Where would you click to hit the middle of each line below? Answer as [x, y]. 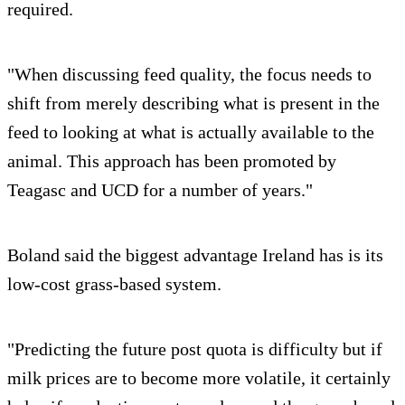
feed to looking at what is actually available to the [191, 132]
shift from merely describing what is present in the [193, 104]
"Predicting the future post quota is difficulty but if [195, 349]
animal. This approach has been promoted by [172, 161]
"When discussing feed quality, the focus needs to [189, 75]
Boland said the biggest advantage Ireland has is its [195, 255]
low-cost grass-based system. [114, 284]
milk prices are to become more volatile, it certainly [199, 378]
